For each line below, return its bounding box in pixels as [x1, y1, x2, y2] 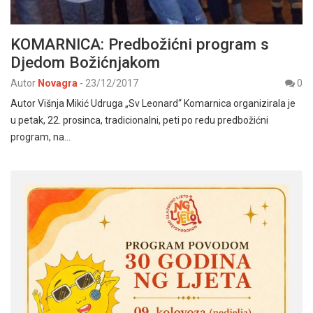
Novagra [38, 78, 78, 89]
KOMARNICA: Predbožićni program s [10, 35, 269, 54]
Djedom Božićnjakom [10, 53, 160, 72]
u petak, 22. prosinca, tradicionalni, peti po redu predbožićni [10, 115, 268, 126]
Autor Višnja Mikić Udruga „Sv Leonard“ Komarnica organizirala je [10, 98, 296, 110]
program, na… [10, 131, 71, 143]
